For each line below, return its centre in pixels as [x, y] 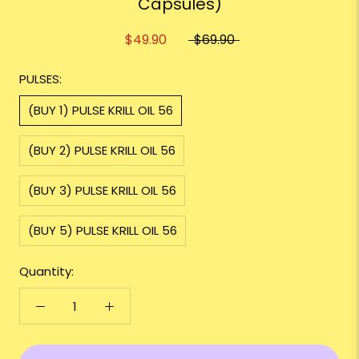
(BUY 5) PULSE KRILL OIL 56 [103, 231]
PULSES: [40, 79]
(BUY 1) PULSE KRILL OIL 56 [101, 111]
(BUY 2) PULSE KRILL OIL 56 [102, 151]
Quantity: [46, 272]
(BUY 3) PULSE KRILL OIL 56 [102, 191]
